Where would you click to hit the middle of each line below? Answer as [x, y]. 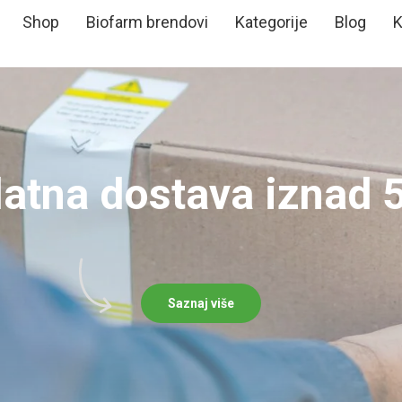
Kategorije [271, 22]
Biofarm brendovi [147, 22]
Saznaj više [201, 303]
